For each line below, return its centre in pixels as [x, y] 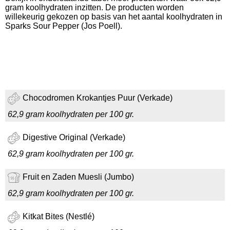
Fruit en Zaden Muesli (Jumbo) [78, 177]
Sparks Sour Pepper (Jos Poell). [64, 26]
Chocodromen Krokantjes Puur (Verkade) [98, 98]
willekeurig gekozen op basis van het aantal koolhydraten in [114, 17]
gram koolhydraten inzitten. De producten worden [94, 7]
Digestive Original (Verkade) [74, 138]
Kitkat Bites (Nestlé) [59, 217]
